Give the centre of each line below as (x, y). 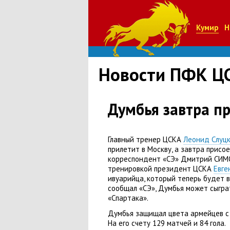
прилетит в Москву (140, 149)
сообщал (122, 188)
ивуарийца (126, 178)
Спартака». (130, 198)
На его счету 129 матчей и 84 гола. (167, 223)
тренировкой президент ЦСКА (161, 169)
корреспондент (134, 159)
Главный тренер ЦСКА (146, 139)
